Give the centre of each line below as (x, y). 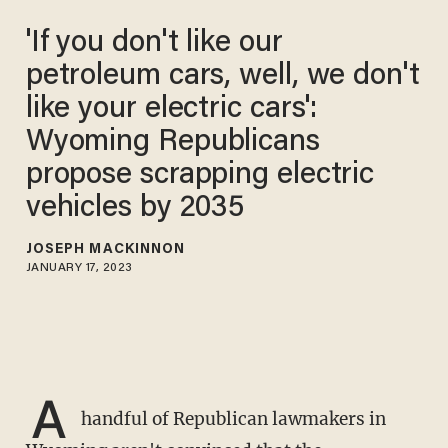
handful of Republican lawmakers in (231, 419)
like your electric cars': (171, 109)
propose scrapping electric (200, 175)
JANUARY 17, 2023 (79, 267)
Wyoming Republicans (172, 142)
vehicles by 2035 (135, 208)
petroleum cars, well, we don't (222, 76)
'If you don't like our (154, 43)
